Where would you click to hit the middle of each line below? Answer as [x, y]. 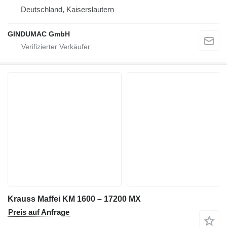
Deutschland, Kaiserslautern [67, 9]
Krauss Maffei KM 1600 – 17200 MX [74, 199]
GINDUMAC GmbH [39, 34]
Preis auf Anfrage [39, 212]
